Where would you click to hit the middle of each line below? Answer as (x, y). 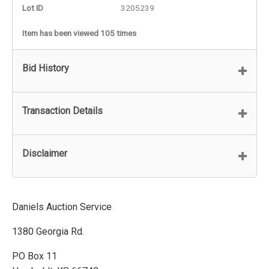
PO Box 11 (35, 256)
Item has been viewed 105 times (79, 33)
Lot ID (33, 8)
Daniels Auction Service (62, 207)
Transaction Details (62, 110)
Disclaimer (45, 153)
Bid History (46, 68)
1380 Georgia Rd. (48, 231)
